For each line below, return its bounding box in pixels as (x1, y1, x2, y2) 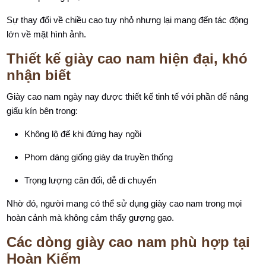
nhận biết (7, 67, 71, 83)
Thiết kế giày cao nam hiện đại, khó (7, 50, 248, 66)
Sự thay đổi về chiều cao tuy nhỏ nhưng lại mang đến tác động (7, 15, 249, 25)
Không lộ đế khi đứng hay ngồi (24, 129, 142, 139)
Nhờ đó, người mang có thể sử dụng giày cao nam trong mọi (7, 198, 242, 208)
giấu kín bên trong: (7, 106, 78, 116)
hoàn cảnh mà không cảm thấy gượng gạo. (7, 213, 175, 223)
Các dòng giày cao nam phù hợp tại (7, 234, 251, 250)
